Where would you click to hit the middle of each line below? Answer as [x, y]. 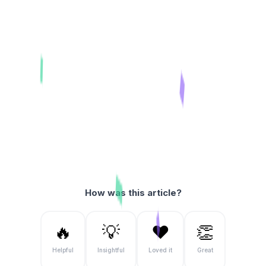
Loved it [160, 250]
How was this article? [133, 192]
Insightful [111, 250]
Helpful [63, 250]
